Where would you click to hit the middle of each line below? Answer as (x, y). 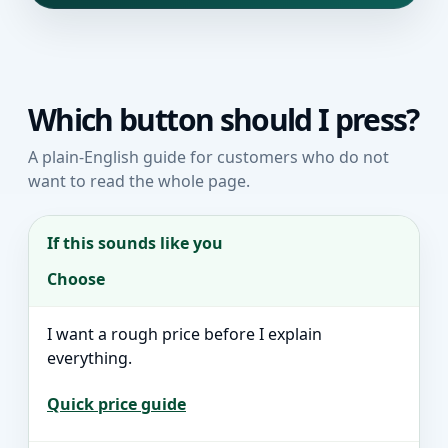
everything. (89, 358)
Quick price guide (116, 404)
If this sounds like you (135, 243)
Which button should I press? (223, 119)
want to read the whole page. (139, 181)
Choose (76, 279)
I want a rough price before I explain (184, 334)
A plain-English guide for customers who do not (208, 157)
